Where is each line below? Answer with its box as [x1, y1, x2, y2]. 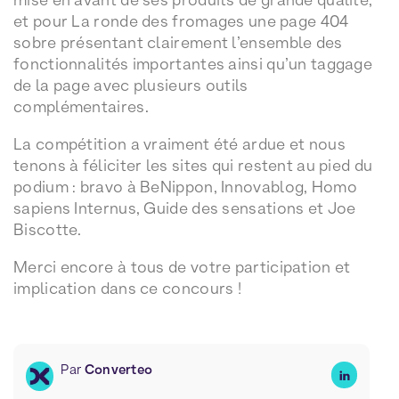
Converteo [84, 362, 153, 378]
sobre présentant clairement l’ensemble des [13, 33, 343, 52]
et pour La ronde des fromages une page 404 [13, 12, 349, 30]
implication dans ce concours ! [13, 279, 242, 297]
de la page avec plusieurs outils [13, 76, 248, 94]
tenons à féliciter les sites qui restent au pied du [13, 156, 373, 175]
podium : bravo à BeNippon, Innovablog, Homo [13, 177, 357, 196]
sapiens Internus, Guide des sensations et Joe [13, 199, 356, 217]
